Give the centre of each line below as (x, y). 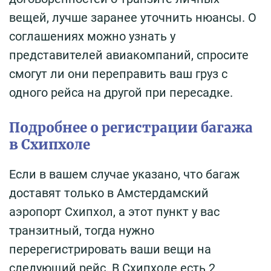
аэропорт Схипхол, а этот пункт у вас (114, 211)
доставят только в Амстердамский (109, 193)
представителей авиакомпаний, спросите (129, 55)
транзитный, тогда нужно (82, 230)
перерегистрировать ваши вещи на (110, 249)
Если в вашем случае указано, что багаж (124, 174)
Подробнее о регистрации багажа (131, 127)
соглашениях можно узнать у (92, 36)
